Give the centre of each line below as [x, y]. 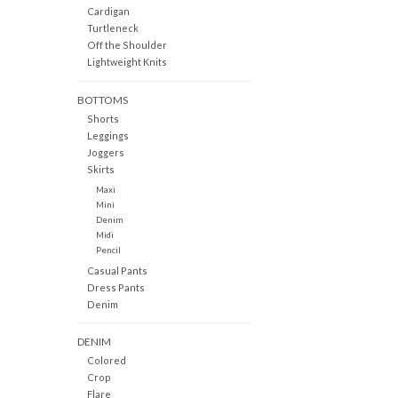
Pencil [108, 249]
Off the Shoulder [127, 45]
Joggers [105, 152]
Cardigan [108, 12]
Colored [106, 360]
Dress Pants [115, 287]
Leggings [107, 135]
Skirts [100, 169]
